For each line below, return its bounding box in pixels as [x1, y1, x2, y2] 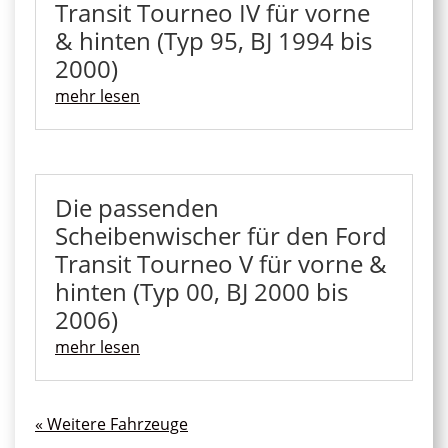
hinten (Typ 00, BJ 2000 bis [55, 274, 348, 308]
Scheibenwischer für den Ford [55, 218, 387, 252]
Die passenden [55, 190, 219, 224]
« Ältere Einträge [188, 412, 312, 435]
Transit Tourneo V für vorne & [55, 246, 387, 280]
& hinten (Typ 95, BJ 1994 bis [55, 24, 372, 58]
